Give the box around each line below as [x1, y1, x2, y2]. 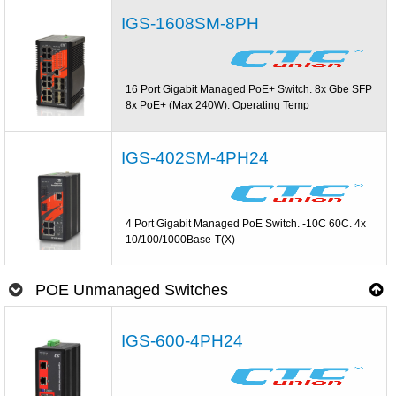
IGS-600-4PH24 [121, 331, 244, 350]
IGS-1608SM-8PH [121, 13, 260, 33]
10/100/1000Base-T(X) [126, 232, 236, 246]
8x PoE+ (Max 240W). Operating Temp [126, 98, 310, 111]
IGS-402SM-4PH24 [121, 148, 270, 167]
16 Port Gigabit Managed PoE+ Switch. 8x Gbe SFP [126, 82, 373, 95]
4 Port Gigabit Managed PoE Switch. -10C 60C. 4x [126, 217, 367, 230]
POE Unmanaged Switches [35, 281, 229, 299]
